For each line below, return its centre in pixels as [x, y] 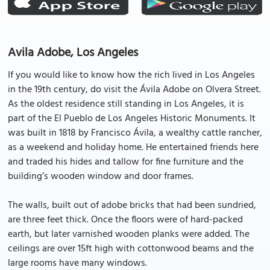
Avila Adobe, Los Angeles [73, 53]
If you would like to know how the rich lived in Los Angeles [131, 75]
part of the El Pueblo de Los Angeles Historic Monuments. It [132, 119]
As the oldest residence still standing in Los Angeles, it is [126, 104]
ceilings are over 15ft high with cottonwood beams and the [131, 249]
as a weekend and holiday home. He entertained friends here [133, 148]
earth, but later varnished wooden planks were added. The [129, 234]
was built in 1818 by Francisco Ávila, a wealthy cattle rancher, [135, 133]
